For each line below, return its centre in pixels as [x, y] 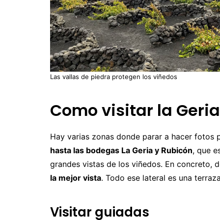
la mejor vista [76, 178]
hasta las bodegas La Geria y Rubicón [121, 151]
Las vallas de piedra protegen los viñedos [114, 77]
